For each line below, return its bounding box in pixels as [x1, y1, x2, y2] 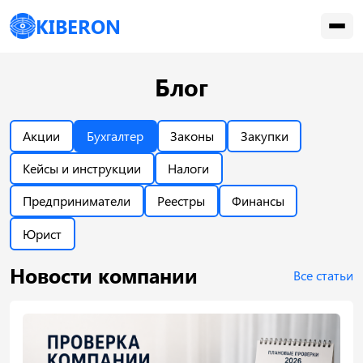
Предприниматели [23, 192, 131, 210]
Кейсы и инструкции [23, 160, 142, 177]
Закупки [240, 127, 288, 145]
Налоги [168, 160, 210, 177]
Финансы [231, 192, 284, 210]
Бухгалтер [87, 127, 144, 145]
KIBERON [36, 13, 121, 39]
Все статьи [293, 266, 353, 284]
